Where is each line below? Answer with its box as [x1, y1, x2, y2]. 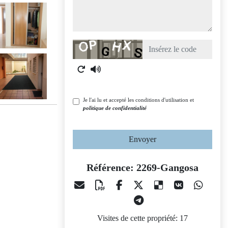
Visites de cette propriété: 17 [97, 214, 188, 222]
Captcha [72, 41, 99, 49]
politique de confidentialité [83, 105, 147, 111]
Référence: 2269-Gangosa [87, 162, 198, 173]
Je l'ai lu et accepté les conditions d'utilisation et [83, 97, 194, 103]
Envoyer [129, 135, 156, 144]
